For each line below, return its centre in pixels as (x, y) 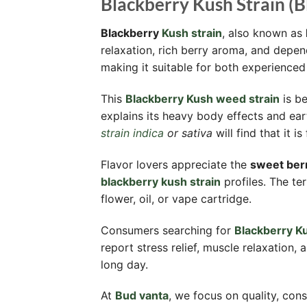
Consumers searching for (168, 230)
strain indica (132, 133)
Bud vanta (142, 296)
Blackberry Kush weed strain (202, 99)
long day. (124, 264)
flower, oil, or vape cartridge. (176, 198)
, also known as (264, 33)
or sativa (188, 133)
